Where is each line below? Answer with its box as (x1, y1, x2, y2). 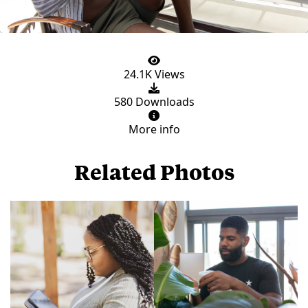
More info (128, 121, 180, 137)
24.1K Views (123, 66, 185, 82)
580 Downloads (113, 93, 195, 109)
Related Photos (74, 157, 234, 185)
